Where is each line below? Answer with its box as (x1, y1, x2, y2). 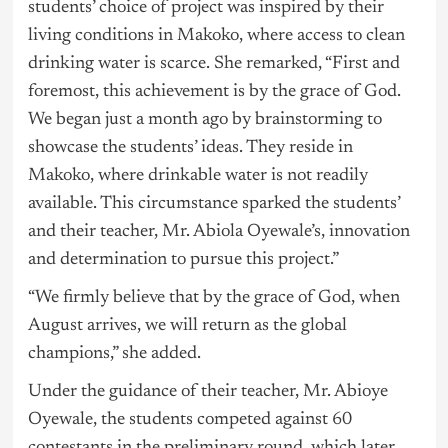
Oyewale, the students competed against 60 (27, 410, 352, 429)
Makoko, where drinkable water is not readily (27, 166, 368, 185)
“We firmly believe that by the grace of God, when (27, 288, 400, 307)
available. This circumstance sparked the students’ (27, 194, 400, 213)
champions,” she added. (27, 344, 201, 363)
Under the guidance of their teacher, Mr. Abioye (27, 382, 388, 401)
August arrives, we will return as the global (27, 316, 347, 335)
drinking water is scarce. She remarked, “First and (27, 54, 400, 73)
